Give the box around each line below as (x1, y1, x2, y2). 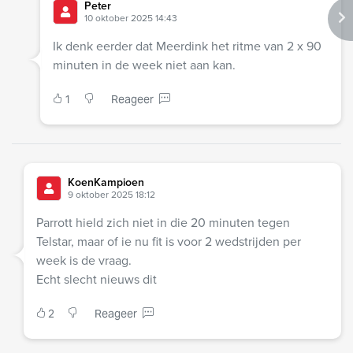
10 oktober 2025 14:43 (84, 11, 177, 26)
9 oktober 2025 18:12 (68, 188, 155, 203)
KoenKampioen (68, 174, 144, 191)
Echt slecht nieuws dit (36, 270, 157, 289)
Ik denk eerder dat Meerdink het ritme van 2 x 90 (52, 37, 321, 56)
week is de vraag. (36, 251, 132, 270)
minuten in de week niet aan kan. (52, 56, 236, 75)
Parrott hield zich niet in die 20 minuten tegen (36, 214, 290, 232)
